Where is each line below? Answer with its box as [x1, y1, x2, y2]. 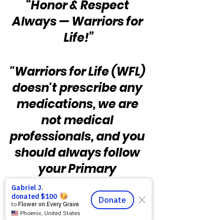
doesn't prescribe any [12, 80, 145, 96]
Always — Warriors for [12, 13, 145, 30]
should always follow [15, 144, 142, 161]
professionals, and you [10, 128, 147, 145]
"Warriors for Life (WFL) [9, 63, 148, 80]
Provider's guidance [17, 177, 140, 193]
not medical [41, 112, 116, 129]
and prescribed [31, 193, 126, 210]
